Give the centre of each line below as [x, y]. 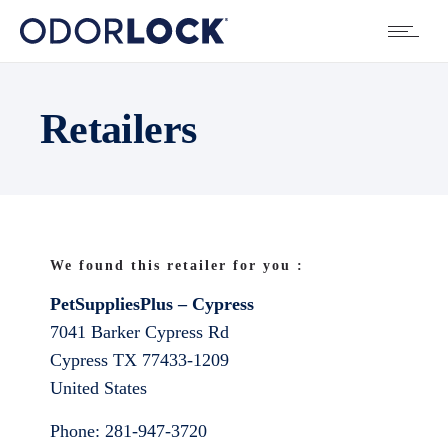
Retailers [118, 129]
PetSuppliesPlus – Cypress [152, 304]
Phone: [77, 431]
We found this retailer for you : [177, 265]
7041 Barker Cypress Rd [139, 332]
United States [98, 388]
